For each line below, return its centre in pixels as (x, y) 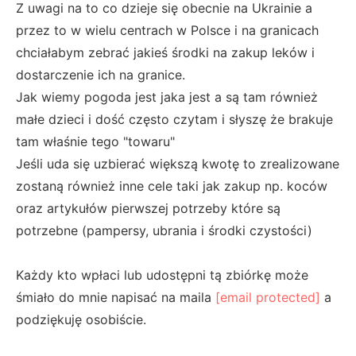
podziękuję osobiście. (81, 319)
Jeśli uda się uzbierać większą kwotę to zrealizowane (178, 163)
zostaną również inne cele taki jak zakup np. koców (172, 186)
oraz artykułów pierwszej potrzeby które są (148, 208)
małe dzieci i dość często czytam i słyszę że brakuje (174, 119)
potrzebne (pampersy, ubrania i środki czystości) (164, 230)
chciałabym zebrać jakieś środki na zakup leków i (165, 52)
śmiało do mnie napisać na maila (116, 297)
